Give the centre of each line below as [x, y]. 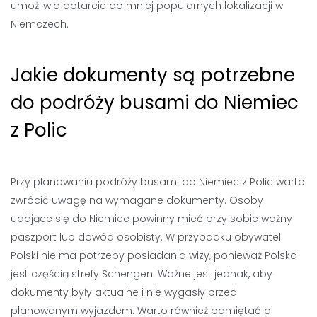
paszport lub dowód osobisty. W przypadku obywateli [147, 237]
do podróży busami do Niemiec [155, 103]
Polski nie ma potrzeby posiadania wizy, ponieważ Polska [154, 255]
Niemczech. [40, 24]
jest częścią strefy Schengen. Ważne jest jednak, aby [142, 274]
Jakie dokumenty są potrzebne [153, 75]
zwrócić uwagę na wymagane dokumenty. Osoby [137, 200]
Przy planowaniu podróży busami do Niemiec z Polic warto [158, 182]
